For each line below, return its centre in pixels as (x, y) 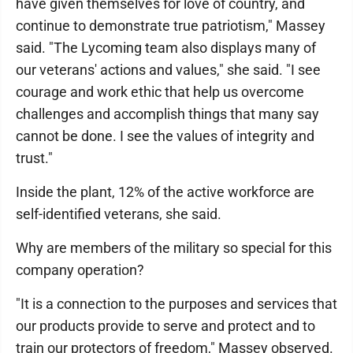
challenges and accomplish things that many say (167, 114)
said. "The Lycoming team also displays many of (166, 48)
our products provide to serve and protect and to (165, 326)
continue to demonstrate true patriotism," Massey (171, 26)
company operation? (80, 270)
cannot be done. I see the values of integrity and (165, 136)
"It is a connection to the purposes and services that (176, 304)
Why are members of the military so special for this (174, 248)
